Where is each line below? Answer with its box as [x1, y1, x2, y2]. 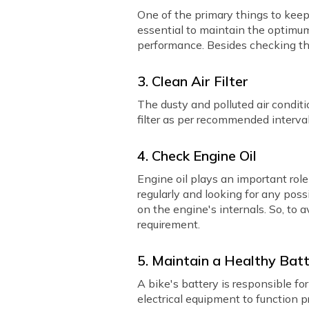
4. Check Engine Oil [137, 147, 257, 164]
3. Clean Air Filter [137, 72, 249, 90]
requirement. [137, 217, 201, 231]
